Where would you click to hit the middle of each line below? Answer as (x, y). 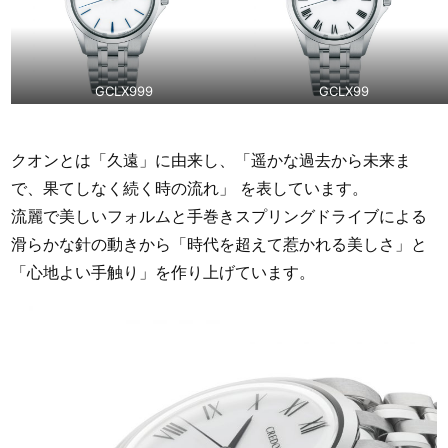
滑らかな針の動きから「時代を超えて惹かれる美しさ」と (219, 243)
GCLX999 (123, 91)
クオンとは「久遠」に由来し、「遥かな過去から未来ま (211, 159)
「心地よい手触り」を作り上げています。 (163, 271)
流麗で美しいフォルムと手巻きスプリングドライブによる (219, 215)
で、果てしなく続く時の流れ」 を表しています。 (190, 187)
